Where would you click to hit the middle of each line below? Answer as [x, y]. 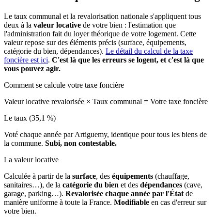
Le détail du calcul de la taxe [149, 51]
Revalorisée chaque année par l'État [124, 193]
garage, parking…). [35, 193]
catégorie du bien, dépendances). [55, 51]
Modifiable [132, 202]
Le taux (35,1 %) [30, 118]
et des [129, 185]
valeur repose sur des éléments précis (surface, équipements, [95, 42]
